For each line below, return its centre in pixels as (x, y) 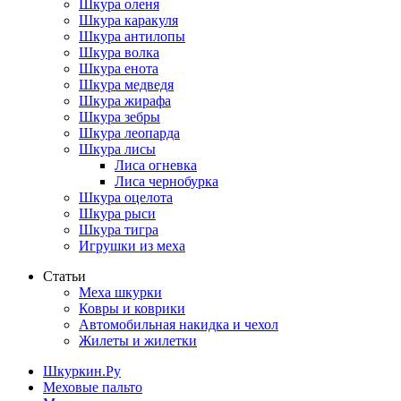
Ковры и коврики (132, 308)
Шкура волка (119, 52)
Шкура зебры (119, 117)
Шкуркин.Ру (82, 371)
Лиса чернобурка (166, 181)
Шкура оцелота (126, 197)
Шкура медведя (126, 85)
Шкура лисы (117, 149)
